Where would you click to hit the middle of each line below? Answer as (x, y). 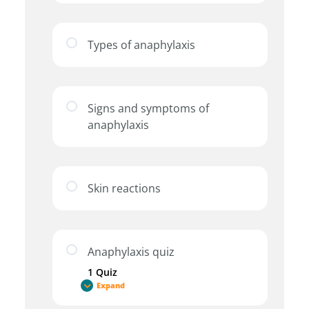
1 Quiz (102, 272)
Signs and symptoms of (148, 109)
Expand (111, 285)
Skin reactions (124, 189)
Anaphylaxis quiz (131, 252)
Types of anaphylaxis (141, 45)
